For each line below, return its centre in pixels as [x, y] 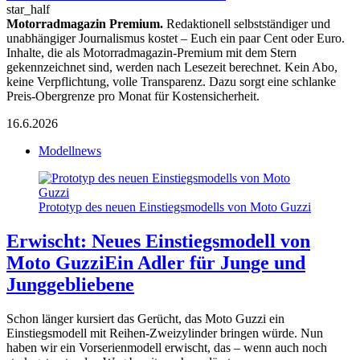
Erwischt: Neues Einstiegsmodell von [158, 241]
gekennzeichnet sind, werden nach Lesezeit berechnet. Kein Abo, [172, 67]
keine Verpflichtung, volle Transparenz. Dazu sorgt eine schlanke [171, 82]
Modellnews [70, 151]
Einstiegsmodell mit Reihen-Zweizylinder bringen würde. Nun [165, 333]
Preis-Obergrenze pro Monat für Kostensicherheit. [133, 96]
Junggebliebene [70, 285]
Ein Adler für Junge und [205, 263]
